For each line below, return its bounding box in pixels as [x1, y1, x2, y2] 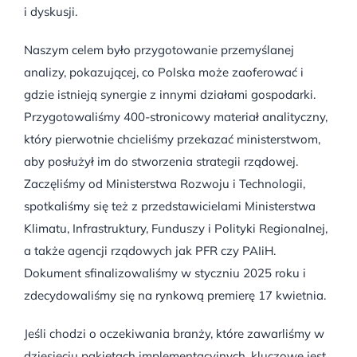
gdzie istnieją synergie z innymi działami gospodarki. [24, 86, 316, 102]
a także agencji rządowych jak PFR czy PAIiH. [24, 242, 276, 258]
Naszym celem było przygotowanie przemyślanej [24, 41, 294, 57]
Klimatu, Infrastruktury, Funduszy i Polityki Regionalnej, [24, 220, 328, 236]
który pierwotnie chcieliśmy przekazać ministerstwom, [24, 131, 320, 147]
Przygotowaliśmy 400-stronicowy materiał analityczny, [24, 108, 328, 124]
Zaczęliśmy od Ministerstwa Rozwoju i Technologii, [24, 175, 305, 191]
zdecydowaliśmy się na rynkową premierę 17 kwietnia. [24, 287, 326, 303]
